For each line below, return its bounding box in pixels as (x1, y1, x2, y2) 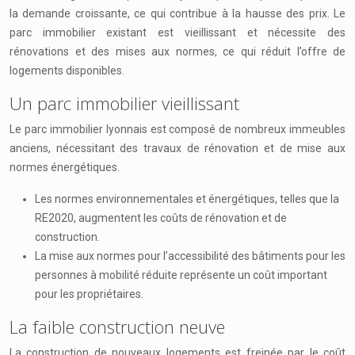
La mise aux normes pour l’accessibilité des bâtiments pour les (35, 250, 345, 262)
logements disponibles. (10, 64, 124, 77)
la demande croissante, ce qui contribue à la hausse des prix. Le (10, 7, 345, 20)
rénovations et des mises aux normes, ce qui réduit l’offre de (10, 45, 345, 58)
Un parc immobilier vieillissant (10, 91, 239, 115)
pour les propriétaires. (35, 288, 143, 300)
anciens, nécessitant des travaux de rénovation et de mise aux (10, 142, 345, 155)
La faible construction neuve (10, 315, 225, 338)
